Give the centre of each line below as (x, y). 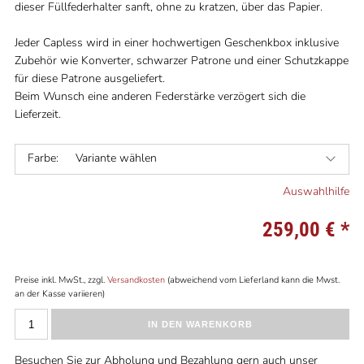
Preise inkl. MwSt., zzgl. (61, 280)
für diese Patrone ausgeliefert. (89, 78)
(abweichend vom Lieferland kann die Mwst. (252, 280)
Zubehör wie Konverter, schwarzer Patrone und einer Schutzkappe (181, 61)
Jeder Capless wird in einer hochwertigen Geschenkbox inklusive (176, 43)
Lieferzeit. (37, 114)
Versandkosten (136, 280)
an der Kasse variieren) (59, 294)
